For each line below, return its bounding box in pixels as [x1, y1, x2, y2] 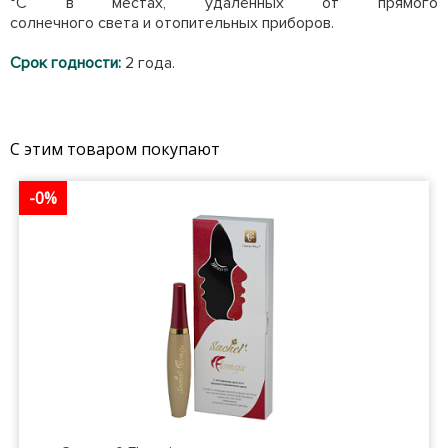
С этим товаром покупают [10, 138, 220, 160]
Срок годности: [10, 53, 125, 73]
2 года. [125, 53, 175, 73]
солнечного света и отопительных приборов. [10, 13, 334, 33]
